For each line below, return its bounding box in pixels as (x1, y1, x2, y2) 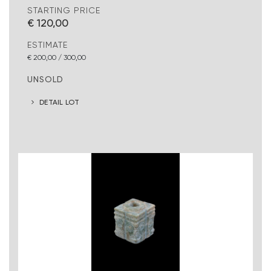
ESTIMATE (27, 39, 68, 50)
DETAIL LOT (39, 97, 80, 107)
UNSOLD (27, 73, 64, 84)
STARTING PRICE (27, 5, 100, 15)
